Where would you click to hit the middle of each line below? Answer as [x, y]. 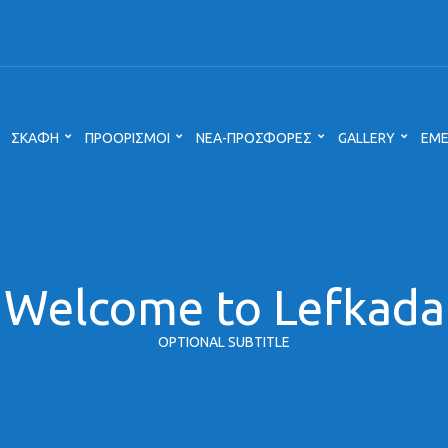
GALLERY [366, 137]
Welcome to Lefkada [224, 307]
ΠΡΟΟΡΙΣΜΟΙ [127, 137]
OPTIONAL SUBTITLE [224, 342]
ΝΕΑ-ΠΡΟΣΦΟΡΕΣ [254, 137]
